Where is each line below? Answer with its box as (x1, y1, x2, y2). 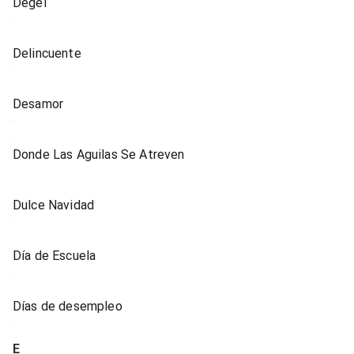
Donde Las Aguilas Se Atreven (13, 147, 185, 162)
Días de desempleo (13, 299, 122, 314)
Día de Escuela (13, 248, 96, 263)
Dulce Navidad (13, 198, 95, 213)
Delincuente (13, 46, 81, 61)
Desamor (13, 96, 64, 111)
